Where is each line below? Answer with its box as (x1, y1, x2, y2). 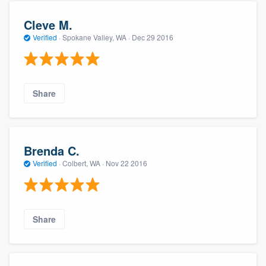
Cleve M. (24, 15, 72, 33)
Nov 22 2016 (106, 157, 147, 168)
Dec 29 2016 (132, 31, 173, 42)
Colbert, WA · (61, 157, 106, 168)
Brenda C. (24, 141, 80, 159)
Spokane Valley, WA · (61, 31, 132, 42)
